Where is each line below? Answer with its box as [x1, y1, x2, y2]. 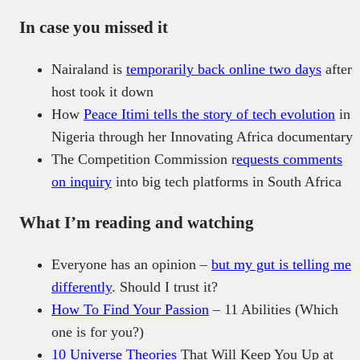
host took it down [51, 83, 153, 100]
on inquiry [51, 173, 112, 190]
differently [51, 278, 112, 295]
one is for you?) [51, 323, 144, 340]
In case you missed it [19, 17, 168, 37]
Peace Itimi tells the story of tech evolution [84, 105, 335, 122]
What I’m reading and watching [19, 212, 254, 232]
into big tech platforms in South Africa [112, 173, 342, 190]
